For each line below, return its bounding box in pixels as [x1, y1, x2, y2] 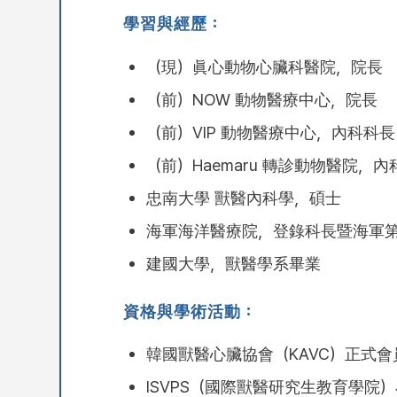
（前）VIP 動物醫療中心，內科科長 [145, 121, 395, 142]
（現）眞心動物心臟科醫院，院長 [145, 56, 383, 76]
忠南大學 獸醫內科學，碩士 [145, 187, 341, 207]
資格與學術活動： [123, 300, 258, 321]
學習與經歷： [123, 12, 224, 33]
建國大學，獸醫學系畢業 [145, 253, 321, 273]
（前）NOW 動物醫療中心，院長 [145, 89, 378, 109]
